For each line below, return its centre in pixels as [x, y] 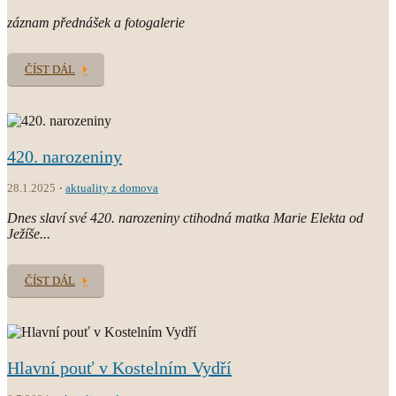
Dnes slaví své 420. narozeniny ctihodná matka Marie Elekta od [185, 217]
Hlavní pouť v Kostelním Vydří [119, 367]
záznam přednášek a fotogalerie [96, 22]
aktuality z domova [112, 187]
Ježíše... [29, 233]
